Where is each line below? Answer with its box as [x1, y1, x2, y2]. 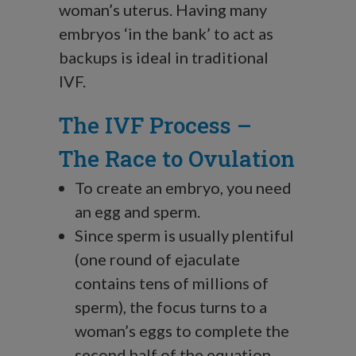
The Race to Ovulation [59, 144, 295, 174]
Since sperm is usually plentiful [75, 226, 294, 246]
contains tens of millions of [75, 273, 269, 293]
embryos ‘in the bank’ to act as [59, 24, 273, 44]
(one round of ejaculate [75, 250, 240, 269]
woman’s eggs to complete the [75, 321, 289, 341]
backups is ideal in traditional [59, 48, 269, 68]
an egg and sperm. [75, 202, 200, 222]
